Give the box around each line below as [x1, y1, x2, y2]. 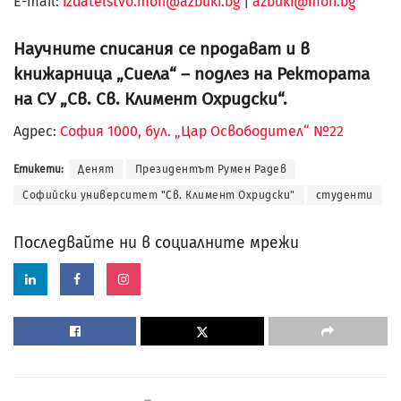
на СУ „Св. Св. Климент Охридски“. [13, 88, 287, 109]
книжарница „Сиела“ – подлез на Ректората [13, 63, 370, 84]
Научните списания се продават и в [13, 38, 310, 59]
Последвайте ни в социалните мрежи [13, 233, 299, 252]
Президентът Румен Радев [134, 163, 286, 176]
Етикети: [13, 163, 64, 176]
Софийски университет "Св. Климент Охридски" [22, 189, 295, 202]
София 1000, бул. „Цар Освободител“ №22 [60, 123, 344, 141]
